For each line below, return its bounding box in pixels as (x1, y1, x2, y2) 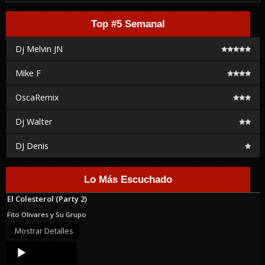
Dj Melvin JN (15, 43, 63, 55)
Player (5, 252, 29, 264)
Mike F (15, 67, 41, 79)
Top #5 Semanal (91, 18, 165, 30)
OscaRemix (15, 92, 59, 104)
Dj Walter (15, 116, 52, 128)
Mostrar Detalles (15, 225, 73, 237)
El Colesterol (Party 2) (7, 193, 87, 205)
